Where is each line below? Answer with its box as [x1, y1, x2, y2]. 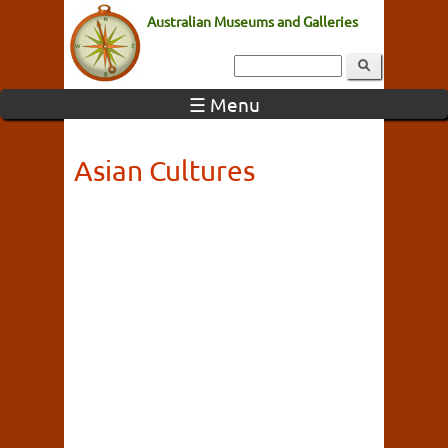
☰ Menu [188, 92, 260, 116]
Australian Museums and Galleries [147, 12, 358, 30]
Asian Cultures [74, 154, 255, 187]
